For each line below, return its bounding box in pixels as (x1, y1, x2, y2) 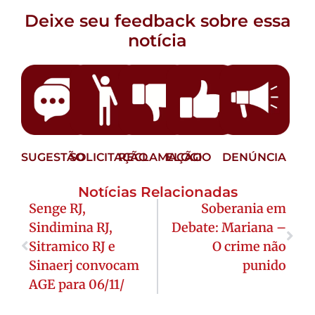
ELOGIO (166, 150, 212, 164)
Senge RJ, (29, 200, 86, 217)
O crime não (212, 238, 286, 255)
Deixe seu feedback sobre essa (24, 10, 291, 31)
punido (243, 257, 286, 274)
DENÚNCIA (222, 150, 287, 164)
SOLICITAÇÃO (69, 150, 148, 164)
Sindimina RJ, (29, 219, 112, 236)
